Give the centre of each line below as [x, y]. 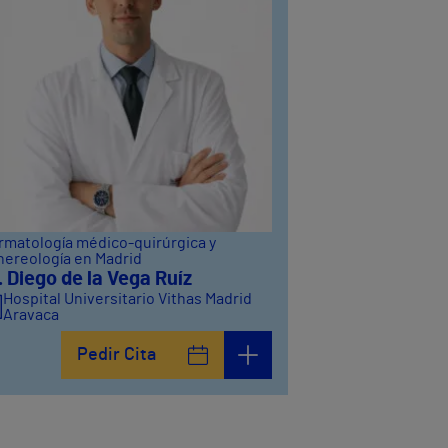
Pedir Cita [116, 354]
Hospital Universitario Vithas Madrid [127, 298]
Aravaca [30, 314]
